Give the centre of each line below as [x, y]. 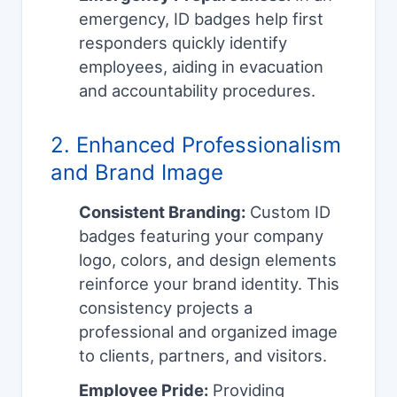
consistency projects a [166, 308]
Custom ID [288, 212]
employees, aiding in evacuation [201, 67]
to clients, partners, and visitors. [203, 356]
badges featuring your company [201, 236]
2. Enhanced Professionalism [196, 145]
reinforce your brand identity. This [209, 284]
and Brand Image [137, 173]
